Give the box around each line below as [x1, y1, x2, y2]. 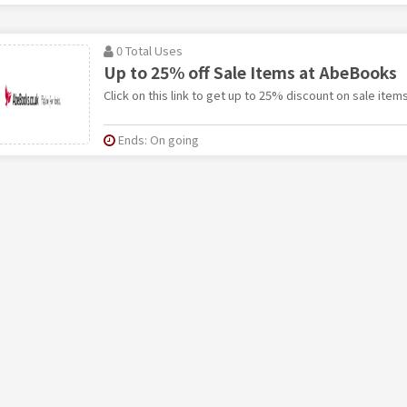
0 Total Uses [115, 42, 183, 59]
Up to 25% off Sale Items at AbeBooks [103, 61, 397, 84]
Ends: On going [117, 131, 199, 148]
